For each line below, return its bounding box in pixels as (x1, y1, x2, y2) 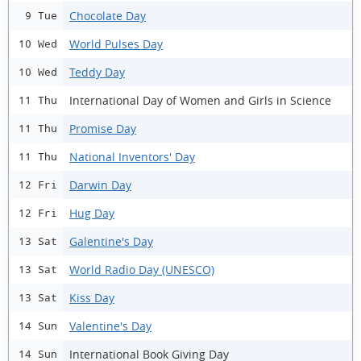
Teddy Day (69, 64, 125, 80)
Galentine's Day (69, 233, 153, 249)
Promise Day (69, 120, 136, 136)
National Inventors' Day (69, 148, 195, 164)
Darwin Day (69, 176, 131, 193)
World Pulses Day (69, 35, 163, 52)
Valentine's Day (69, 317, 151, 334)
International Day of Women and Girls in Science (69, 92, 331, 108)
